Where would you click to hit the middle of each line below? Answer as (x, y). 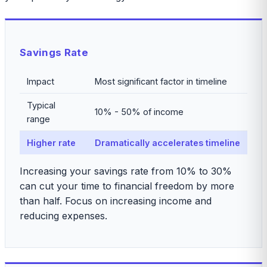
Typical (41, 105)
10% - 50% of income (139, 112)
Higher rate (51, 143)
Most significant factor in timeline (161, 82)
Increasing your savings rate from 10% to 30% (126, 171)
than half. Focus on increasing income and (116, 201)
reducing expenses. (63, 216)
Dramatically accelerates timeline (167, 143)
